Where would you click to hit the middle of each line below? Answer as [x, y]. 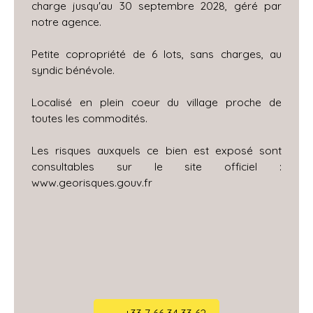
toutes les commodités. [89, 118]
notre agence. [66, 21]
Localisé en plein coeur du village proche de [156, 102]
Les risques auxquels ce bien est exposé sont [156, 150]
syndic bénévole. [73, 70]
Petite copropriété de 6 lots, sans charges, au [156, 53]
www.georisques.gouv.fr [92, 182]
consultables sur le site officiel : [156, 166]
